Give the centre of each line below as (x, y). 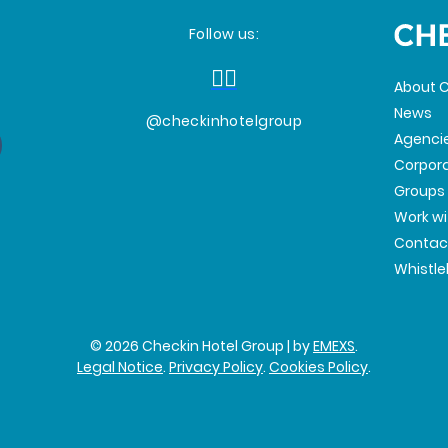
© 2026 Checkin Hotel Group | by (201, 345)
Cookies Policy (318, 366)
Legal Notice (120, 366)
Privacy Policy (216, 366)
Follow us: (224, 34)
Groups (420, 190)
